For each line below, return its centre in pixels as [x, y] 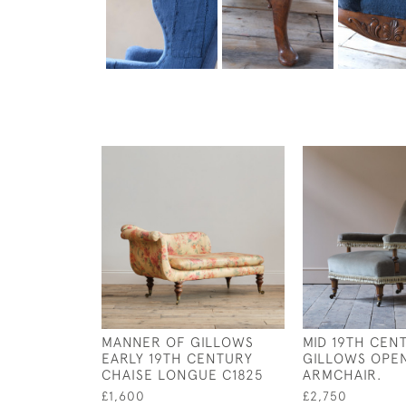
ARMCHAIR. [342, 374]
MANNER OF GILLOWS [178, 342]
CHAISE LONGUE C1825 [183, 374]
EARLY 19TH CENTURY [177, 358]
